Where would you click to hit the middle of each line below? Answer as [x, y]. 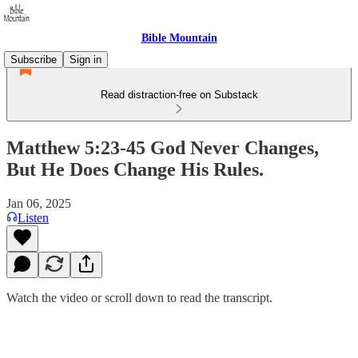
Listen [33, 217]
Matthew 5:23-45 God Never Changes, [163, 147]
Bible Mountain [179, 38]
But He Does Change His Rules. [135, 169]
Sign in [86, 60]
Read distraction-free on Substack [179, 95]
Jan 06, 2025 [39, 203]
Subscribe [34, 60]
